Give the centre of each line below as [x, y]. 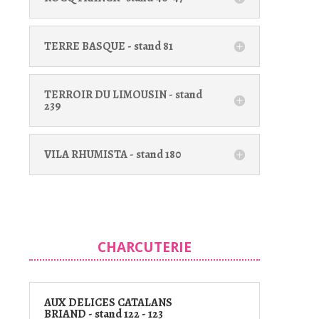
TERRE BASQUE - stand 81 [108, 46]
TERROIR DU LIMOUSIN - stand [123, 94]
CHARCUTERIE [144, 247]
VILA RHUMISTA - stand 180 [112, 154]
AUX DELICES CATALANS [108, 302]
